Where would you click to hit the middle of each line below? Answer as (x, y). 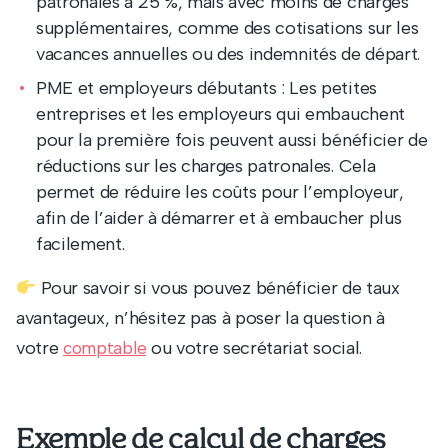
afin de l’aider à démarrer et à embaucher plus (219, 218)
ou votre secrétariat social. (254, 348)
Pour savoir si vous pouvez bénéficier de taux (218, 288)
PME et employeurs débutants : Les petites (206, 88)
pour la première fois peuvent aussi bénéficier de (232, 140)
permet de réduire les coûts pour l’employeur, (220, 192)
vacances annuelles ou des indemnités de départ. (228, 54)
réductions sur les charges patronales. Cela (206, 166)
